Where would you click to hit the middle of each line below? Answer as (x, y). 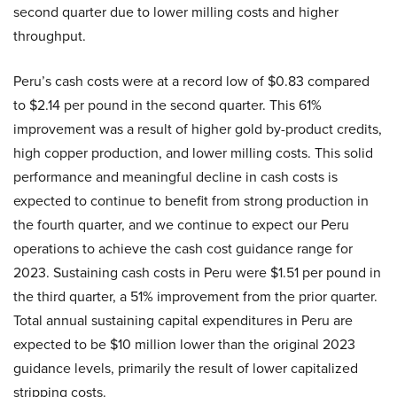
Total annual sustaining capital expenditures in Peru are (183, 320)
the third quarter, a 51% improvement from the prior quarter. (195, 296)
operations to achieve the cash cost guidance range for (183, 249)
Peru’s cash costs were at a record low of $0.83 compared (191, 81)
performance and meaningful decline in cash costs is (175, 177)
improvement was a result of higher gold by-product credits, (198, 129)
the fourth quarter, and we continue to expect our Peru (181, 225)
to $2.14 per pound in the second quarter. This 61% (167, 105)
